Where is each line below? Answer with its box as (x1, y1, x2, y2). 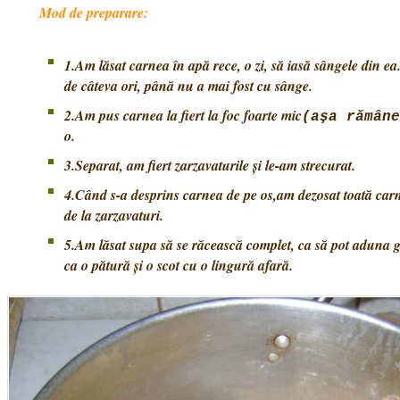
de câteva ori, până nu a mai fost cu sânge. (64, 76, 312, 96)
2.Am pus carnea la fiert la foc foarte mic (64, 105, 302, 125)
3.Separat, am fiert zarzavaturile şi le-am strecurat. (64, 155, 355, 175)
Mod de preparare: (39, 3, 148, 22)
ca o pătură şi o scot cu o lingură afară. (64, 255, 293, 275)
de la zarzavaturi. (64, 205, 163, 225)
